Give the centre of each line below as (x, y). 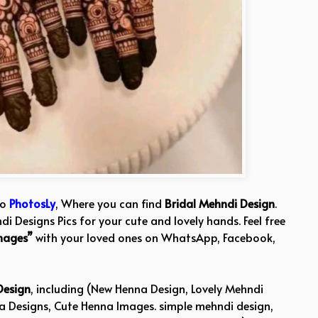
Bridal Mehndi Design (220, 203)
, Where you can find (110, 203)
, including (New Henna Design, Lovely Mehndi (147, 288)
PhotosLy (32, 203)
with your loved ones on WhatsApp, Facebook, (154, 237)
